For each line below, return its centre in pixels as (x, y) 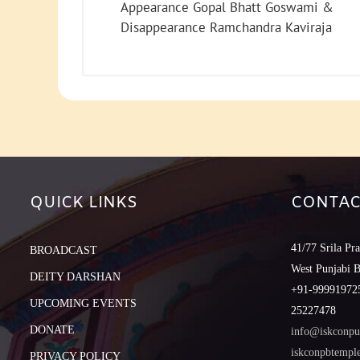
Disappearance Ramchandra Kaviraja (226, 28)
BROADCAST (63, 251)
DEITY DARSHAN (75, 277)
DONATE (52, 330)
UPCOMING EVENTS (83, 304)
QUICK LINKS (84, 203)
